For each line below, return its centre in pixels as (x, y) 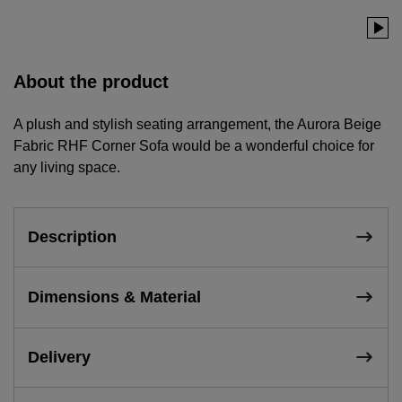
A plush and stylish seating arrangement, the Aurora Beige (197, 124)
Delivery (59, 357)
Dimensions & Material (114, 297)
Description (72, 236)
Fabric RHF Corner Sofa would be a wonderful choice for (194, 145)
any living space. (67, 167)
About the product (91, 81)
